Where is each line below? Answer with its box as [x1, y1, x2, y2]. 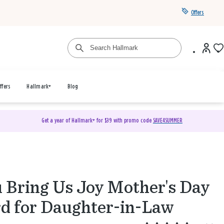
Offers [191, 9, 204, 16]
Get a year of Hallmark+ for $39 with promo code [41, 117, 153, 124]
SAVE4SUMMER [152, 117, 182, 124]
